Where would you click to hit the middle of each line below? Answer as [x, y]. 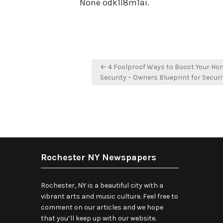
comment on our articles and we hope [102, 207]
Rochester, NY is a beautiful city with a [102, 185]
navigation [119, 81]
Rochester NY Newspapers [99, 157]
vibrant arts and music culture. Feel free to [110, 196]
